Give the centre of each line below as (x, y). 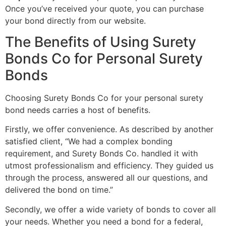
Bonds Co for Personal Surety (104, 59)
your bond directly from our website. (75, 20)
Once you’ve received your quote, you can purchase (104, 8)
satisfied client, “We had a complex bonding (89, 142)
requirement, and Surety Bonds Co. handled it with (101, 154)
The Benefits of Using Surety (101, 42)
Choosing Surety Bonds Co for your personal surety (104, 98)
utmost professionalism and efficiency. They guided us (109, 166)
